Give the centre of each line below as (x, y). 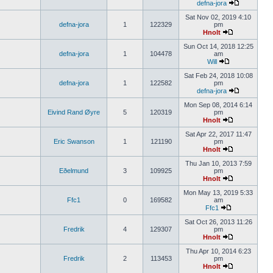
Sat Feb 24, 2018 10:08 (218, 76)
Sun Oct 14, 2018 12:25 (218, 46)
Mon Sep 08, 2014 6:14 (218, 105)
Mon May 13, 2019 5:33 (218, 193)
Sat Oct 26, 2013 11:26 (218, 222)
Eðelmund (74, 171)
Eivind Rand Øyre (74, 112)
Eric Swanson (74, 141)
